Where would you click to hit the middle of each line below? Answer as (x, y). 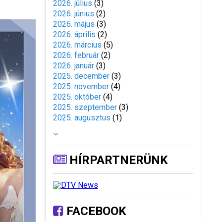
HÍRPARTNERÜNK (117, 160)
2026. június (73, 14)
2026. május (74, 24)
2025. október (77, 97)
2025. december (81, 76)
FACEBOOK (95, 211)
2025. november (81, 86)
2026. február (76, 55)
